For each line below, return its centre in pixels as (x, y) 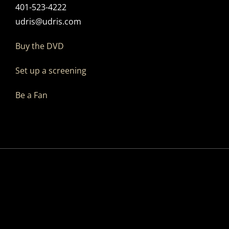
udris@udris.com (48, 22)
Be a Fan (31, 95)
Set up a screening (51, 71)
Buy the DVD (39, 46)
